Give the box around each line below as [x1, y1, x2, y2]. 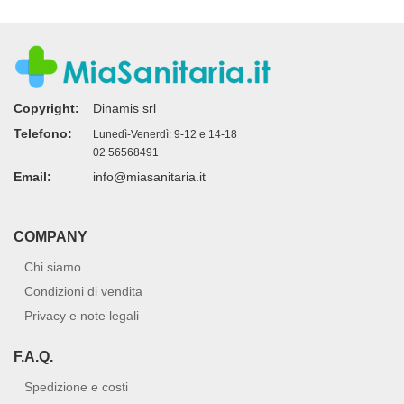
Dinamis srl [93, 101, 156, 115]
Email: [14, 170, 51, 184]
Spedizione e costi [24, 380, 128, 394]
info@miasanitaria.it [93, 170, 206, 184]
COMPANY [14, 229, 87, 244]
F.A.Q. [14, 349, 53, 364]
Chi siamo [24, 260, 81, 274]
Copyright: [14, 101, 79, 115]
